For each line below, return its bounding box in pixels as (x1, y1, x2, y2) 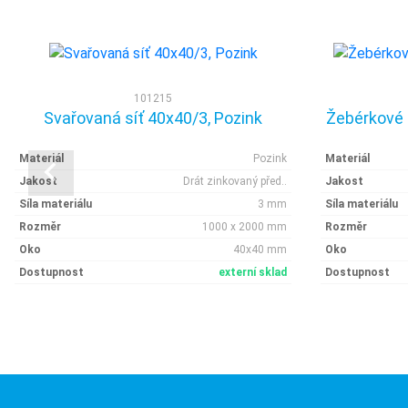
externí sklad (219, 266, 287, 279)
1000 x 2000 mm (202, 220, 287, 233)
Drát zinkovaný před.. (183, 175, 287, 188)
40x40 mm (233, 243, 287, 256)
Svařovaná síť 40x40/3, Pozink (44, 108, 262, 127)
